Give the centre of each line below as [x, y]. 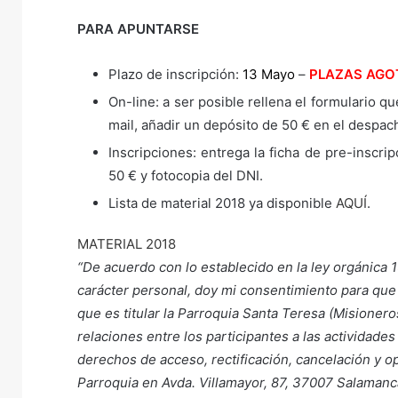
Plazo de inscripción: [175, 74]
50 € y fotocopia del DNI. [186, 175]
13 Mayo [269, 74]
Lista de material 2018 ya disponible [222, 203]
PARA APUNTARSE [138, 29]
